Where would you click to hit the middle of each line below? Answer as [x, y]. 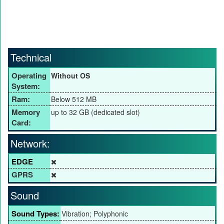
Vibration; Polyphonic [95, 214]
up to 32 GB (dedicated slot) [95, 112]
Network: [30, 143]
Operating [29, 76]
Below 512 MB [74, 99]
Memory [26, 112]
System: [26, 86]
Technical [31, 57]
